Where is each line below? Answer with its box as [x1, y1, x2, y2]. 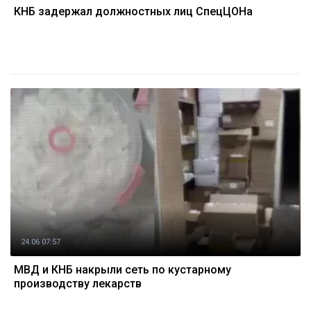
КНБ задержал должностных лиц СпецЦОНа [14, 5, 253, 18]
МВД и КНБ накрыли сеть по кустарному [14, 263, 231, 276]
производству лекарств [14, 277, 142, 290]
